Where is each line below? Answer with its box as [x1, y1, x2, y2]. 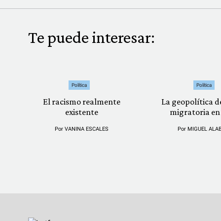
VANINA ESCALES [65, 126, 109, 132]
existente [65, 107, 99, 117]
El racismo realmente [43, 97, 121, 107]
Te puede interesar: [28, 28, 155, 46]
